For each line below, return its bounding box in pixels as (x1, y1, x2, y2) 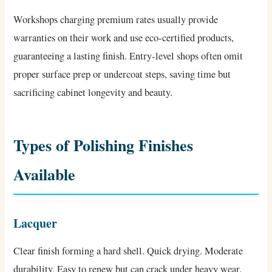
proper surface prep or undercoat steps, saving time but (13, 67, 231, 81)
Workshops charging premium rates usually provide (13, 13, 219, 27)
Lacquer (13, 214, 58, 233)
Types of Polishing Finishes (13, 134, 194, 157)
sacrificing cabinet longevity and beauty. (13, 86, 173, 100)
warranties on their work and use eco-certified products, (13, 31, 234, 45)
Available (13, 163, 76, 186)
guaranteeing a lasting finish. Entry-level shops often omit (13, 49, 243, 63)
